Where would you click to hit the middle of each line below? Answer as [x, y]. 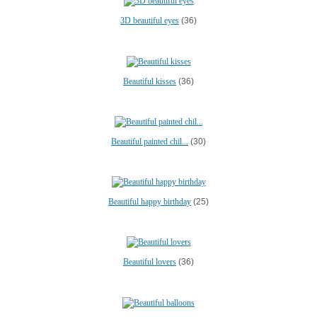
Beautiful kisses [150, 81]
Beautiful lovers [150, 262]
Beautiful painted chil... [150, 141]
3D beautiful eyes [150, 21]
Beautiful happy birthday [150, 202]
